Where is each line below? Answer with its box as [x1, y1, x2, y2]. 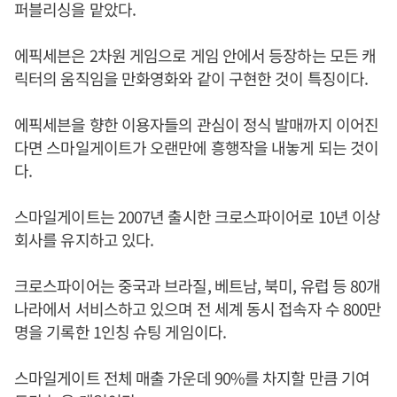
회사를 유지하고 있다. [14, 228, 154, 252]
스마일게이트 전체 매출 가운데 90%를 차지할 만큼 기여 [14, 366, 370, 390]
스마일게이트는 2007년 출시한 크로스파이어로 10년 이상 [14, 205, 381, 229]
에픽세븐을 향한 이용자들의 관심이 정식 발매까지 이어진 [14, 113, 378, 136]
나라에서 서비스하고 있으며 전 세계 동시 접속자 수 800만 [14, 297, 382, 321]
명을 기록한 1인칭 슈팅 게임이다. [14, 320, 226, 344]
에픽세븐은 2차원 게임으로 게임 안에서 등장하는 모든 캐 [14, 43, 377, 67]
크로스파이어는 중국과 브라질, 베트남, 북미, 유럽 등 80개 [14, 274, 381, 298]
